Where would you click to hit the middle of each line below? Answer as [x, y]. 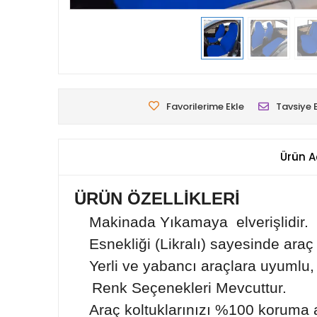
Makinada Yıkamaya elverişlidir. [199, 222]
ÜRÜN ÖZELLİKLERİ [155, 198]
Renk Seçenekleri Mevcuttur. [189, 288]
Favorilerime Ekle [205, 106]
